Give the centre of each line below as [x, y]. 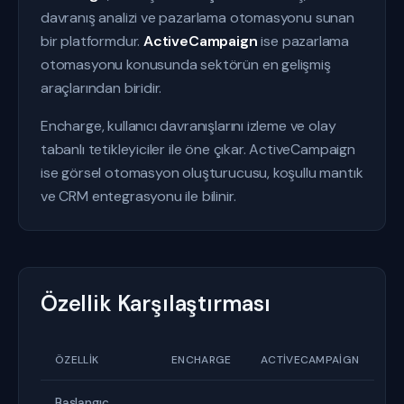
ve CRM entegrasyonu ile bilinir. [138, 196]
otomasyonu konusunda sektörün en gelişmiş [186, 64]
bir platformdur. [92, 41]
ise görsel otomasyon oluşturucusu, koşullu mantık [202, 173]
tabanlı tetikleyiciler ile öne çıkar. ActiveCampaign [198, 149]
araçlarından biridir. [101, 88]
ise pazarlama [303, 41]
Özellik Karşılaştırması [156, 303]
